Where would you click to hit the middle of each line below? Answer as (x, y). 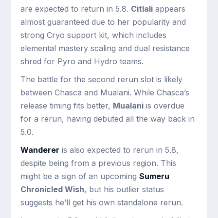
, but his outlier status (124, 189)
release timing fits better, (67, 106)
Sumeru (154, 176)
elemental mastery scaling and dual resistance (105, 48)
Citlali (142, 9)
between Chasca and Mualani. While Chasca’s (105, 92)
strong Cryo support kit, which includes (94, 35)
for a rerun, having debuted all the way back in (108, 119)
